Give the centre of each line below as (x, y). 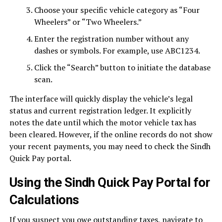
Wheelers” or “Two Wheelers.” (88, 22)
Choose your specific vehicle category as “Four (117, 10)
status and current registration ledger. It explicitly (100, 111)
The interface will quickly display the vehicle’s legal (101, 99)
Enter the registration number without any (111, 39)
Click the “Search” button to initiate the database (122, 68)
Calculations (44, 200)
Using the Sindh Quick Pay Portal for (110, 183)
